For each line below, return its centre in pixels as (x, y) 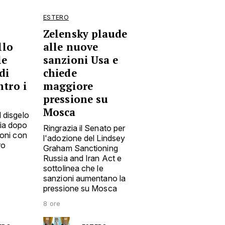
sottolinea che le (73, 168)
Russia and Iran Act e (83, 158)
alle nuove (71, 47)
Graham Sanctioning (81, 148)
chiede (60, 73)
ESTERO (56, 17)
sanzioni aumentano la (85, 178)
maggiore (68, 86)
